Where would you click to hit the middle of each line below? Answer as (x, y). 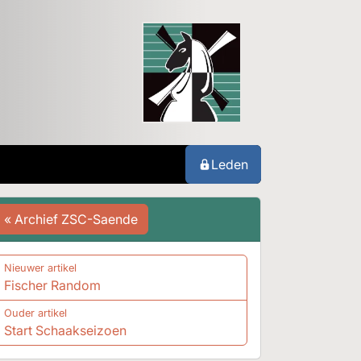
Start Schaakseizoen (65, 330)
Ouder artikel (35, 313)
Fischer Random (52, 285)
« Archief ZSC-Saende (71, 219)
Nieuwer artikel (40, 268)
